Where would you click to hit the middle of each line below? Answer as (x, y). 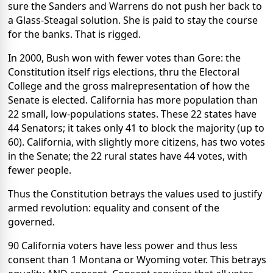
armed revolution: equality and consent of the (114, 208)
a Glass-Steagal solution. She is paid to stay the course (133, 20)
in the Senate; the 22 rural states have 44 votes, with (128, 156)
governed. (31, 222)
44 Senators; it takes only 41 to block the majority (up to (136, 128)
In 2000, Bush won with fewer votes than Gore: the (124, 58)
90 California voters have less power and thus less (123, 246)
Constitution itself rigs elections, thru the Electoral (124, 72)
